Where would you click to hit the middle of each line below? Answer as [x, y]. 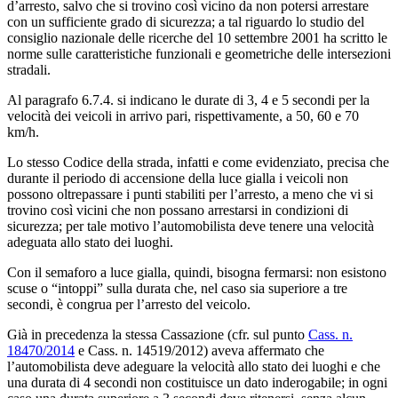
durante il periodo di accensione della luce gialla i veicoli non [178, 178]
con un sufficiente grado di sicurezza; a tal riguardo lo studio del [186, 21]
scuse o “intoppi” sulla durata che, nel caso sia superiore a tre [177, 288]
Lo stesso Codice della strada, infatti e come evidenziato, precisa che [198, 162]
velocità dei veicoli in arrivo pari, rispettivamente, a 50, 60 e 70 [183, 115]
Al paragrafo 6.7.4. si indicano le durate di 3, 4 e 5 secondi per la [188, 99]
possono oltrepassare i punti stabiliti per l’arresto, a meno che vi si [190, 194]
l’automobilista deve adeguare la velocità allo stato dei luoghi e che [194, 366]
